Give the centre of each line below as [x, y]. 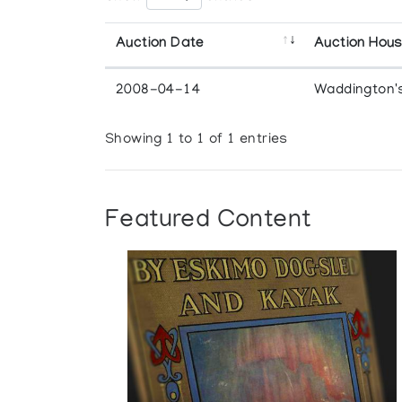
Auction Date [160, 44]
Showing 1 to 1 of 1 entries [197, 140]
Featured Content [208, 221]
